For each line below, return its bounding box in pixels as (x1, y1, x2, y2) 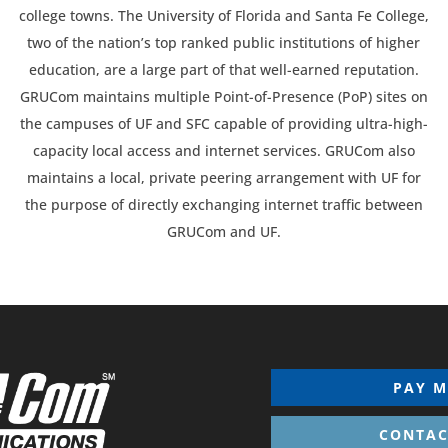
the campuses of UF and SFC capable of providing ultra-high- (19, 113, 428, 133)
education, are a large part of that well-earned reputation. (28, 59, 419, 79)
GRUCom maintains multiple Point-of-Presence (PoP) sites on (19, 86, 428, 106)
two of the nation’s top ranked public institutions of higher (27, 32, 421, 52)
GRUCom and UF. (166, 221, 281, 241)
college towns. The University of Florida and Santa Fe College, (18, 5, 429, 25)
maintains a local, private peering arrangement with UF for (26, 167, 421, 187)
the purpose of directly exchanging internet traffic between (24, 194, 423, 214)
